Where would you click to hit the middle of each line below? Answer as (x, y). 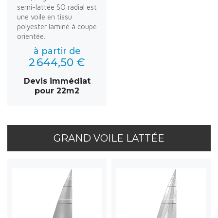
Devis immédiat (57, 81)
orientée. (31, 36)
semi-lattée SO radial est (57, 7)
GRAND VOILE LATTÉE (109, 138)
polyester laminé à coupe (57, 26)
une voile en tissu (45, 17)
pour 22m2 (57, 91)
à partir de (57, 51)
